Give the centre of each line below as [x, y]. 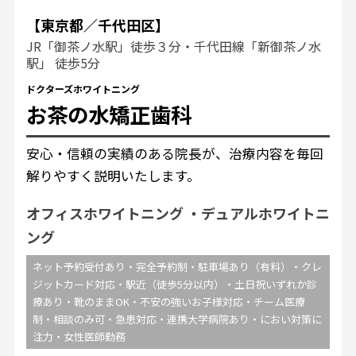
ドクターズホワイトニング [83, 88]
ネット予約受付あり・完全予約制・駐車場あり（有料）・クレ [177, 266]
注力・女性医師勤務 [79, 336]
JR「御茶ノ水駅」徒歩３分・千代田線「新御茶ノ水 [173, 46]
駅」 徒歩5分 [63, 62]
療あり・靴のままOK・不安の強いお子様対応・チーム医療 [168, 301]
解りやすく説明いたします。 [113, 175]
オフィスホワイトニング [104, 213]
